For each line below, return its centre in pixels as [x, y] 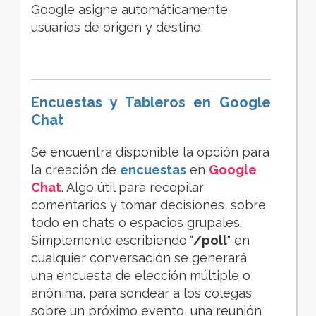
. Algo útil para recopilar [133, 188]
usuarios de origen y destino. [117, 28]
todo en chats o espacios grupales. [136, 223]
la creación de [75, 170]
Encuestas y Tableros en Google [151, 103]
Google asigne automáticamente [129, 10]
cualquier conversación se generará [139, 258]
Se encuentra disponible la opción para [150, 152]
